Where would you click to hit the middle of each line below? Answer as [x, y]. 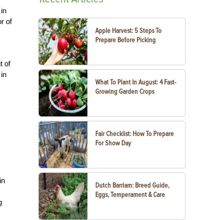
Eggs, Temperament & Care [130, 195]
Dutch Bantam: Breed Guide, [133, 185]
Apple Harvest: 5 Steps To [129, 31]
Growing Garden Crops [125, 92]
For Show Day [113, 143]
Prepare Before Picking [126, 40]
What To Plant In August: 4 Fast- [136, 82]
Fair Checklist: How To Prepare [135, 134]
